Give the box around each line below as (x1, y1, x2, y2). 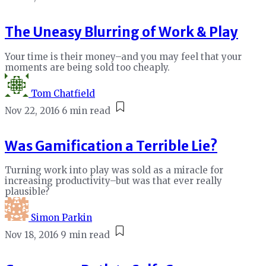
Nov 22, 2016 (5, 104, 59, 116)
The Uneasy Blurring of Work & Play (5, 24, 238, 41)
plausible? (5, 186, 49, 198)
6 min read (62, 104, 110, 116)
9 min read (61, 229, 110, 241)
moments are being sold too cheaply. (5, 61, 170, 73)
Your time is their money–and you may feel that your (5, 50, 242, 62)
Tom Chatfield (31, 87, 95, 99)
